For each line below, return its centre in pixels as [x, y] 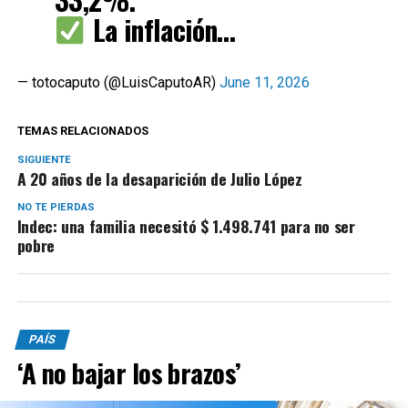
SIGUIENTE [44, 159]
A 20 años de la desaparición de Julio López [159, 178]
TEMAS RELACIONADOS [82, 130]
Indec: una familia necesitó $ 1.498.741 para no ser [186, 225]
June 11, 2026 [264, 82]
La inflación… [161, 29]
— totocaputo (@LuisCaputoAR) [118, 82]
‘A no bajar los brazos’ [129, 372]
